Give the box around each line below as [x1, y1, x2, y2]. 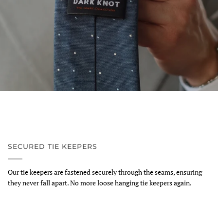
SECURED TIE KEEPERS [8, 142, 97, 151]
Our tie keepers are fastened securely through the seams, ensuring [8, 167, 202, 177]
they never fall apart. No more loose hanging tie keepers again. [8, 178, 192, 187]
